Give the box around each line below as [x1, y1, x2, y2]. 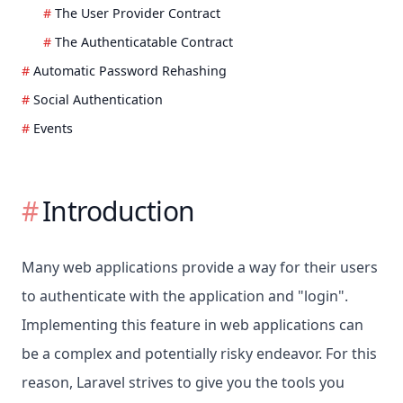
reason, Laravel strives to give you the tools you [22, 372, 345, 393]
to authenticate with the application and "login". [22, 286, 348, 307]
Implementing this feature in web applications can [22, 315, 363, 336]
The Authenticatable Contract [55, 33, 233, 51]
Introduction [41, 193, 195, 230]
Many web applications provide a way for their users [22, 257, 378, 278]
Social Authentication [33, 91, 163, 109]
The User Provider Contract [55, 4, 220, 22]
